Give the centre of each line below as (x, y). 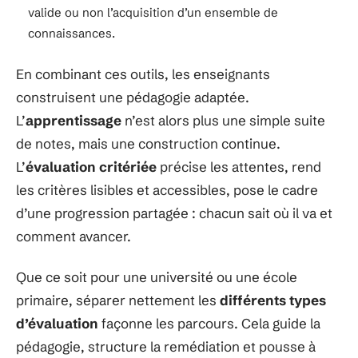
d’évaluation (57, 323)
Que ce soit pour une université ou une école (157, 277)
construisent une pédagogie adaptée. (133, 97)
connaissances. (72, 33)
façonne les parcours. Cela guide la (209, 323)
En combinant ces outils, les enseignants (143, 74)
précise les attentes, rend (239, 166)
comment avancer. (74, 236)
